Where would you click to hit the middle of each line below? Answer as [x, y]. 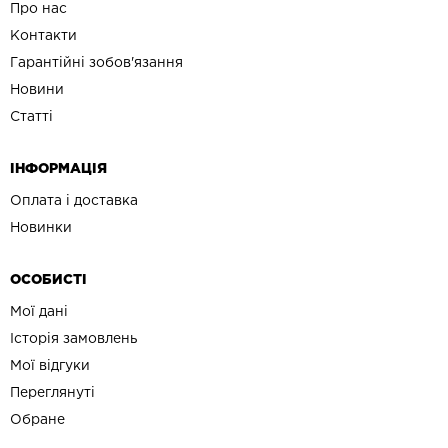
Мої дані [39, 312]
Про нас [38, 9]
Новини [37, 90]
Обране [37, 420]
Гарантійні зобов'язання [96, 63]
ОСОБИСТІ [48, 280]
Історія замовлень [73, 339]
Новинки [41, 228]
